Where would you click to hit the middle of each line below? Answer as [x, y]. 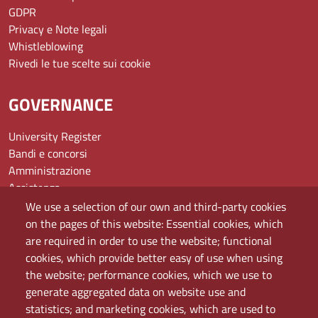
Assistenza [34, 187]
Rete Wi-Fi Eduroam [57, 272]
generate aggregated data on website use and [136, 292]
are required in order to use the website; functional [149, 241]
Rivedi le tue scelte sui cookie [79, 63]
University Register [55, 136]
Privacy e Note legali [58, 29]
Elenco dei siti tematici [63, 221]
